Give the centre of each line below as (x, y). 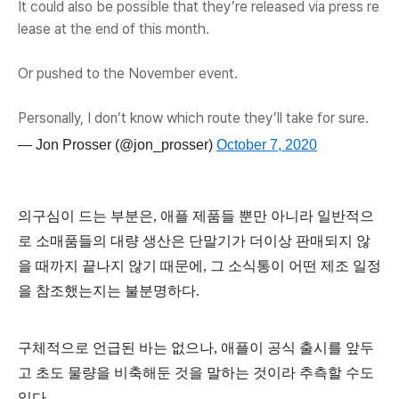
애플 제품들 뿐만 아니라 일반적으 (267, 216)
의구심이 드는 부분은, (89, 216)
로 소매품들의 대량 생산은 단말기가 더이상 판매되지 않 (194, 241)
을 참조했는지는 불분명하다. (109, 291)
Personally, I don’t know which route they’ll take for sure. (193, 118)
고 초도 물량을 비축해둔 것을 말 (119, 373)
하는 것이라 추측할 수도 (297, 373)
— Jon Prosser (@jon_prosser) (117, 145)
